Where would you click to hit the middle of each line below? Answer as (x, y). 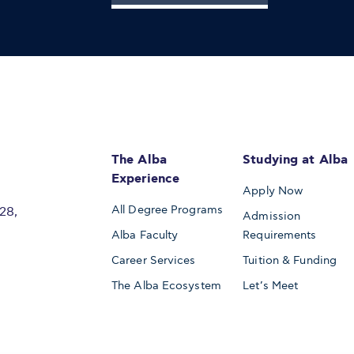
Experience (146, 179)
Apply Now (273, 190)
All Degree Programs (167, 209)
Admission (272, 216)
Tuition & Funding (290, 260)
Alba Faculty (145, 235)
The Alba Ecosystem (166, 285)
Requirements (280, 235)
